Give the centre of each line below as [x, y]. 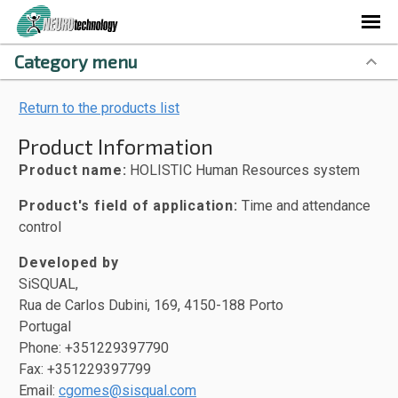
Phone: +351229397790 [94, 348]
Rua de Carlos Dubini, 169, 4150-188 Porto [151, 305]
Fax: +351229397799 [85, 369]
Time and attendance [304, 206]
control [40, 227]
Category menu [76, 61]
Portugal [45, 326]
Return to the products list [99, 108]
